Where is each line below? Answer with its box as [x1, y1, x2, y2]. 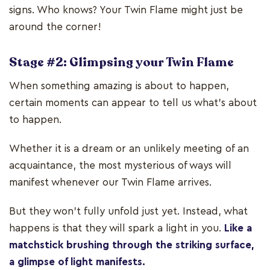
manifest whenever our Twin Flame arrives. [9, 177, 215, 188]
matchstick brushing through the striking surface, [9, 240, 254, 251]
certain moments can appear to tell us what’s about [9, 98, 257, 108]
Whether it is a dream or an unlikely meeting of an [9, 143, 249, 154]
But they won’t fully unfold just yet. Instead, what [9, 206, 248, 217]
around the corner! [9, 22, 101, 33]
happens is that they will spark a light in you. [9, 223, 224, 234]
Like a [224, 223, 252, 234]
